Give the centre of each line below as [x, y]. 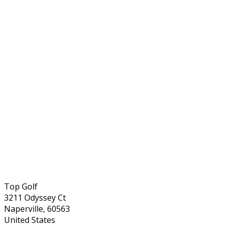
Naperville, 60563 [37, 209]
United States [30, 220]
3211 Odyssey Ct [35, 197]
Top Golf [21, 186]
